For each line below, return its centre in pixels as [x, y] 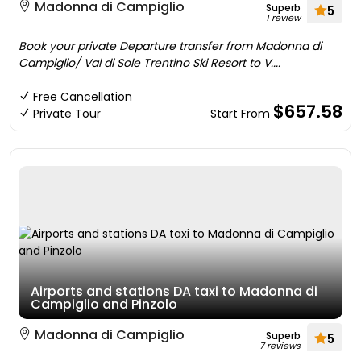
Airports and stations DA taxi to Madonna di [174, 291]
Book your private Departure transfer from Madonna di [170, 46]
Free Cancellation [83, 97]
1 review [283, 18]
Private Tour [67, 114]
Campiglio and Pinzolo [104, 304]
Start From [242, 114]
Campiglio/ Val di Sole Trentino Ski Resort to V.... [149, 63]
